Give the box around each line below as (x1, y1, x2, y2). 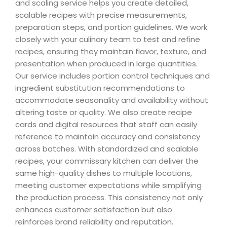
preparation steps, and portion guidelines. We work (15, 22, 207, 32)
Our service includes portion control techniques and (15, 70, 210, 81)
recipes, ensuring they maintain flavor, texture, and (15, 46, 206, 57)
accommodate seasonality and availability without (15, 95, 208, 105)
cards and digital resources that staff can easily (15, 119, 197, 130)
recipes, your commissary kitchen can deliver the (15, 156, 199, 166)
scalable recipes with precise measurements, (15, 10, 187, 20)
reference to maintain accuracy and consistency (15, 131, 200, 142)
